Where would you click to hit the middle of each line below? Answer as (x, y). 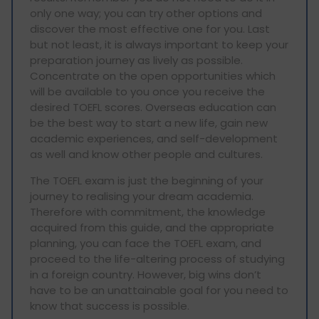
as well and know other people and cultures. (146, 155)
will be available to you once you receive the (147, 92)
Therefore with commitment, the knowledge (148, 212)
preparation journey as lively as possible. (136, 61)
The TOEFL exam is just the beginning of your (147, 181)
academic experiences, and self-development (154, 139)
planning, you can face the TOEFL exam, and (146, 244)
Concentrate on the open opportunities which (153, 76)
